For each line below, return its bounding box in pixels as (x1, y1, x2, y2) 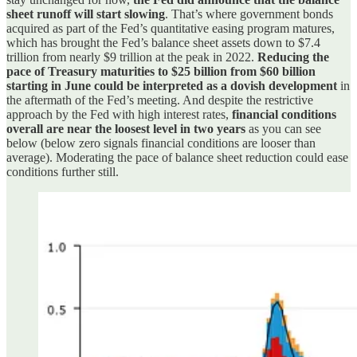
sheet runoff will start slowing (6, 6, 165, 21)
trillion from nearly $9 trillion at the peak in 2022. (6, 49, 257, 64)
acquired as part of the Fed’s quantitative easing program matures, (6, 21, 335, 35)
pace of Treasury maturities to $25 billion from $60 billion (6, 64, 316, 78)
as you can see (245, 121, 321, 135)
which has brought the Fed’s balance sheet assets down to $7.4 (6, 35, 320, 49)
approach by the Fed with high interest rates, (6, 107, 232, 121)
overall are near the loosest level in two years (6, 121, 245, 135)
